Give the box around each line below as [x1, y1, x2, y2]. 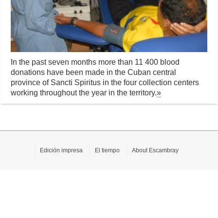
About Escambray [132, 147, 179, 154]
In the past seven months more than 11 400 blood [11, 58, 180, 67]
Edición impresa [40, 147, 83, 154]
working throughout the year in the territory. [11, 89, 157, 97]
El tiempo [95, 147, 120, 154]
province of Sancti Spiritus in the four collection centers [11, 78, 200, 87]
